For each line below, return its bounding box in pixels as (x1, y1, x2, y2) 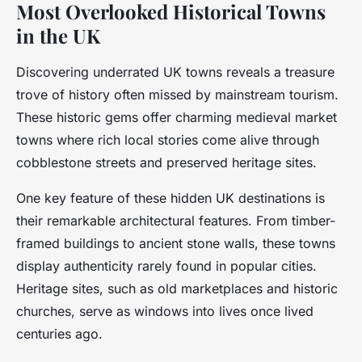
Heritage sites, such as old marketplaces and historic (16, 280, 338, 297)
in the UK (16, 23, 100, 49)
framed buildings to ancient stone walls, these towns (16, 235, 335, 252)
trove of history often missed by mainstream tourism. (16, 86, 339, 103)
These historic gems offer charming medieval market (16, 109, 337, 126)
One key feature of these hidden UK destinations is (16, 190, 325, 207)
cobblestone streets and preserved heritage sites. (16, 154, 317, 171)
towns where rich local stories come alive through (16, 132, 319, 149)
